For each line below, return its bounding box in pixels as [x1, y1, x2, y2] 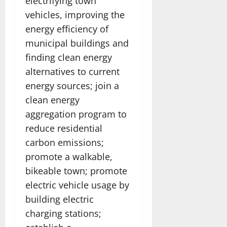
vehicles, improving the [25, 8, 125, 21]
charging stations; [25, 207, 101, 219]
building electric [25, 193, 94, 205]
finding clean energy [25, 51, 112, 63]
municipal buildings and [25, 36, 129, 49]
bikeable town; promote [25, 164, 127, 177]
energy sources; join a [25, 79, 119, 92]
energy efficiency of [25, 22, 108, 35]
